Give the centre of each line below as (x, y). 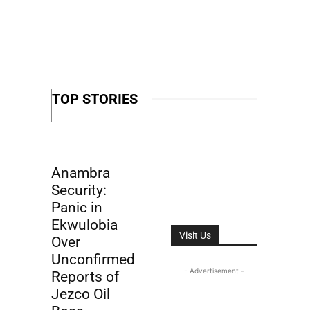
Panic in (77, 207)
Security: (79, 190)
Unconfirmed (93, 259)
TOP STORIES (95, 99)
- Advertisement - (214, 270)
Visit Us (195, 235)
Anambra (81, 173)
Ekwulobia (84, 225)
